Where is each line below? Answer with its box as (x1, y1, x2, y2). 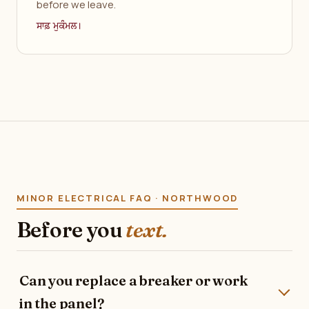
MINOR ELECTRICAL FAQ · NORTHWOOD (17, 192, 239, 204)
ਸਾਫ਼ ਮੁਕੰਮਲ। (37, 19, 82, 33)
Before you (17, 217, 126, 243)
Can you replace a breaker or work (19, 272, 248, 289)
